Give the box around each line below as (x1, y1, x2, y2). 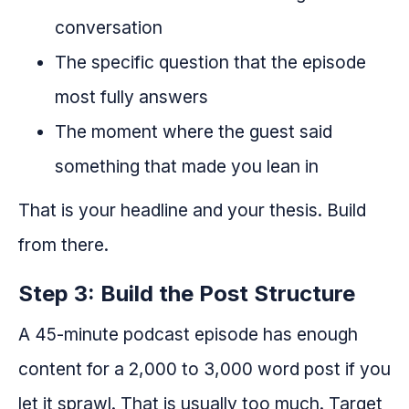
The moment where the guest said (55, 121, 332, 143)
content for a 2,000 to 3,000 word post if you (18, 358, 391, 381)
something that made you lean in (55, 155, 319, 178)
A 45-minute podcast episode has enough (18, 323, 358, 346)
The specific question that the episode (55, 51, 366, 74)
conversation (55, 16, 163, 39)
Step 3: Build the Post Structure (18, 280, 355, 308)
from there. (18, 234, 109, 257)
